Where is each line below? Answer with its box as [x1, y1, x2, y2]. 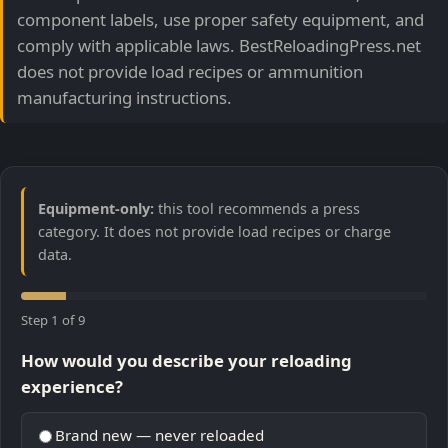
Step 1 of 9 [21, 310, 86, 329]
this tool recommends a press [154, 198, 360, 218]
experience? [21, 374, 123, 398]
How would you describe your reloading [21, 348, 352, 372]
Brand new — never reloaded [55, 424, 264, 445]
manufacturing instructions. [17, 86, 232, 110]
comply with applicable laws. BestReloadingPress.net [17, 34, 421, 58]
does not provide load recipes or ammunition [17, 60, 363, 84]
